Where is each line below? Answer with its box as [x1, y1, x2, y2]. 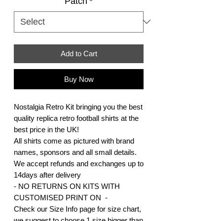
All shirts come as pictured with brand [14, 136, 134, 145]
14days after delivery [14, 170, 81, 179]
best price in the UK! [14, 125, 79, 134]
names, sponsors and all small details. [14, 147, 137, 156]
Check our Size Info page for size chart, [14, 204, 141, 213]
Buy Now [64, 74, 94, 83]
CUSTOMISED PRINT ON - [14, 193, 108, 202]
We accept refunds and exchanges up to [14, 159, 144, 168]
